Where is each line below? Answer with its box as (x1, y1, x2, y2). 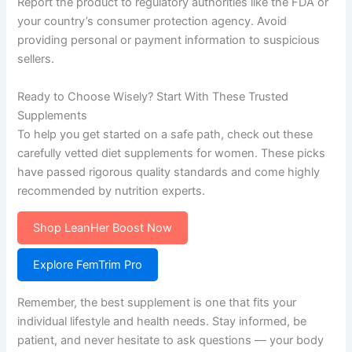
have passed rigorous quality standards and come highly (17, 164, 321, 179)
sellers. (17, 52, 55, 67)
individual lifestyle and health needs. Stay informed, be (17, 313, 307, 328)
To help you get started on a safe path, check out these (17, 126, 313, 141)
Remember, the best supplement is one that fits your (17, 295, 297, 310)
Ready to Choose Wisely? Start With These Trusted (17, 89, 289, 104)
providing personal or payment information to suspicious (17, 33, 321, 48)
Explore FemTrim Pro (33, 258, 143, 273)
